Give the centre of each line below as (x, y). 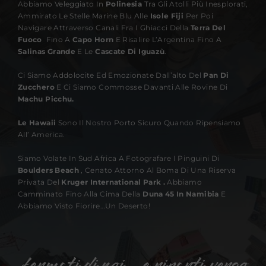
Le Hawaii (37, 122)
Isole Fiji (167, 15)
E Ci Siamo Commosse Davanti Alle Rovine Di (141, 87)
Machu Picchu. (46, 99)
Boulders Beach (48, 170)
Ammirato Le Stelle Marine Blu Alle (84, 15)
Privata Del (39, 182)
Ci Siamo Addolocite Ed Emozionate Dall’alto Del (110, 75)
